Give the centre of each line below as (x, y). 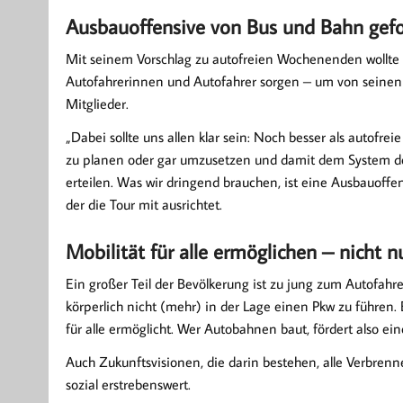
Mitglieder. (97, 103)
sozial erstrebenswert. (128, 384)
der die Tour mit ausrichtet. (143, 204)
